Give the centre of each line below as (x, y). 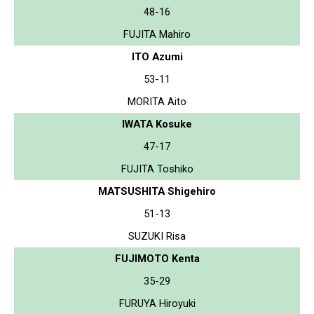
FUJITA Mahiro (157, 34)
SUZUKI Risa (157, 236)
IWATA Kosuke (157, 124)
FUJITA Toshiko (157, 169)
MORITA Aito (157, 101)
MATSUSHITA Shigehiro (157, 191)
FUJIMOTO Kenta (157, 258)
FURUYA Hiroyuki (157, 303)
